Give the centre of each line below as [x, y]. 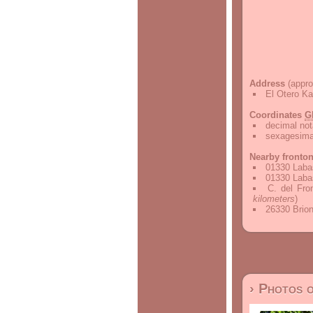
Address [267, 83]
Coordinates [277, 115]
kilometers [274, 199]
